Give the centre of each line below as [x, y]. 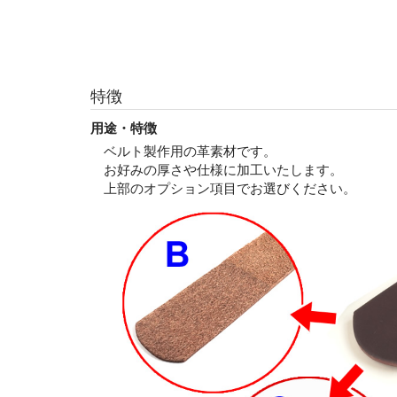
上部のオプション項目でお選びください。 [230, 188]
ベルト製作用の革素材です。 [190, 151]
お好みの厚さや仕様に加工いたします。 [223, 169]
